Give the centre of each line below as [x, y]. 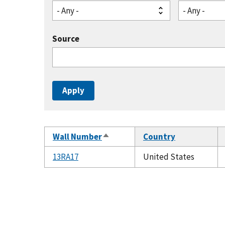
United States [169, 157]
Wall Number [77, 137]
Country [159, 137]
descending [124, 148]
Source [66, 39]
